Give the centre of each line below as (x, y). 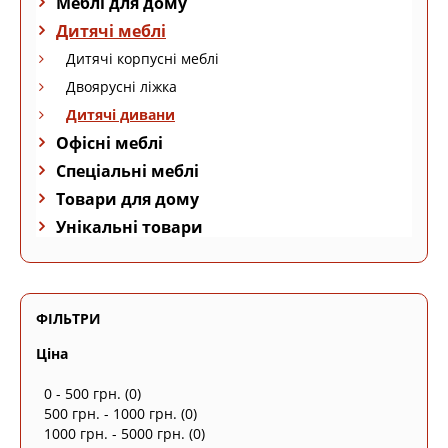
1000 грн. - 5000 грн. (114, 433)
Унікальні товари (129, 227)
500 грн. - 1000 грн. (110, 413)
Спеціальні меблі (127, 171)
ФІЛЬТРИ (68, 318)
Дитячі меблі (111, 31)
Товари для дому (127, 199)
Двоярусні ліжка (121, 86)
